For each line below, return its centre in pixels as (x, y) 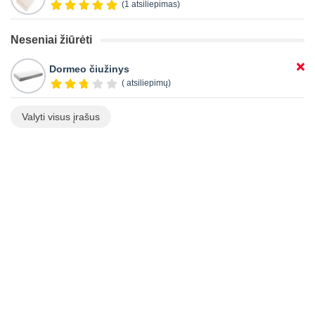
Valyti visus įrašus (61, 116)
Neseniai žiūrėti (51, 39)
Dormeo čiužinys (89, 69)
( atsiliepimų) (146, 83)
